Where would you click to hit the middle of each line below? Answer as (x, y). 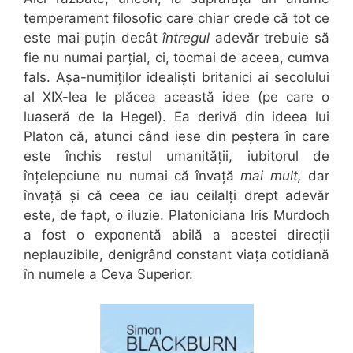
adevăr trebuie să (270, 37)
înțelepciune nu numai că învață (129, 175)
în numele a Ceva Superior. (108, 274)
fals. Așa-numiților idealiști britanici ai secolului (176, 77)
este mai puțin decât (93, 37)
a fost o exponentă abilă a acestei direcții (176, 234)
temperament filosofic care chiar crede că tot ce (176, 18)
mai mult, (268, 175)
